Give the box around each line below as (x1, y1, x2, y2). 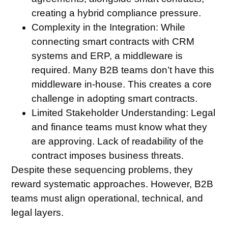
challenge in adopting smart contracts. (32, 93, 198, 104)
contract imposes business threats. (32, 150, 184, 161)
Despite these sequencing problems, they (11, 164, 193, 176)
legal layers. (11, 207, 64, 218)
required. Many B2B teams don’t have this (32, 65, 215, 76)
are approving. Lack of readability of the (32, 136, 204, 147)
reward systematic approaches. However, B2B (11, 179, 214, 190)
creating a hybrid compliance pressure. (32, 8, 202, 19)
